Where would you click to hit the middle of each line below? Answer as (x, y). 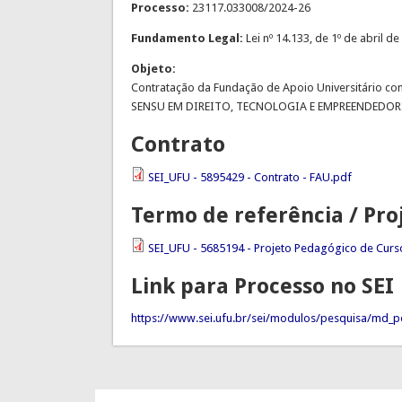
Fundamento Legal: (188, 39)
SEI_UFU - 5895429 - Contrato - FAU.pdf (249, 178)
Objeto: (154, 69)
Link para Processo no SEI (262, 287)
